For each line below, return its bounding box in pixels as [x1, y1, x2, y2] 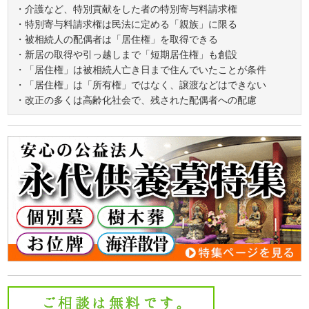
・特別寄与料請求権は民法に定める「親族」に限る [15, 19, 238, 30]
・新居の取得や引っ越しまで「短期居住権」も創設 [15, 49, 238, 61]
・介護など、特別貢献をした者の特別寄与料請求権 [15, 3, 238, 15]
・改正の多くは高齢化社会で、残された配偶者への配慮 [15, 94, 257, 106]
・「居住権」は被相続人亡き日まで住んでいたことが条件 [15, 64, 267, 76]
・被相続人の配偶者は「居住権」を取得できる [15, 34, 219, 46]
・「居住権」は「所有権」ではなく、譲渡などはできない [15, 79, 267, 91]
